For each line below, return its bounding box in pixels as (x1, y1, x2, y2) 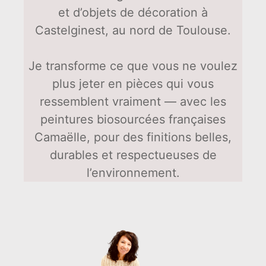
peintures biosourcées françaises (40, 112, 226, 126)
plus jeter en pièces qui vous (52, 76, 214, 91)
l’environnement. (86, 165, 180, 180)
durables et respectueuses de (49, 147, 217, 162)
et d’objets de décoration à (58, 5, 208, 20)
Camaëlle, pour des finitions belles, (34, 129, 232, 144)
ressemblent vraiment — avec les (40, 94, 226, 109)
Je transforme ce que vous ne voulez (28, 58, 237, 73)
